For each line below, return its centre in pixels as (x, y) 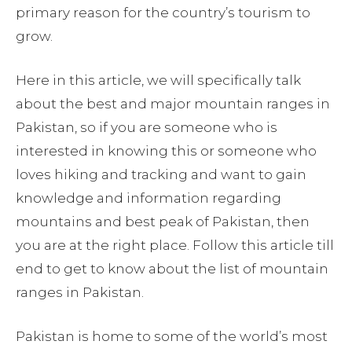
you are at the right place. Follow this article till (175, 246)
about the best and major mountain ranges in (173, 104)
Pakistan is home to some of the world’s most (172, 337)
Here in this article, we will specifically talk (158, 81)
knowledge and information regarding (148, 198)
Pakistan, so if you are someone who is (147, 128)
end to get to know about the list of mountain (172, 269)
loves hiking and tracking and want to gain (161, 175)
